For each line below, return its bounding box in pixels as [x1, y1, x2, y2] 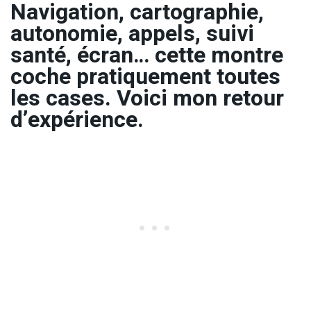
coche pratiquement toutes [10, 60, 280, 94]
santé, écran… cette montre [10, 39, 283, 72]
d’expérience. [10, 103, 144, 137]
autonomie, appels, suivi [10, 17, 254, 51]
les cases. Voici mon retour [10, 82, 284, 115]
